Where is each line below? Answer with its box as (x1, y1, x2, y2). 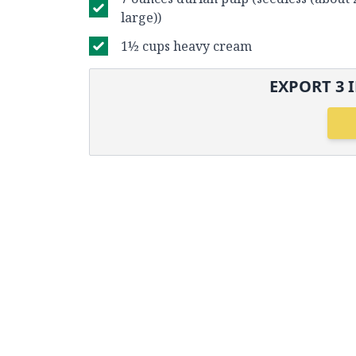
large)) (121, 9, 161, 26)
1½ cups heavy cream (121, 37, 252, 55)
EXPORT (269, 75, 335, 97)
